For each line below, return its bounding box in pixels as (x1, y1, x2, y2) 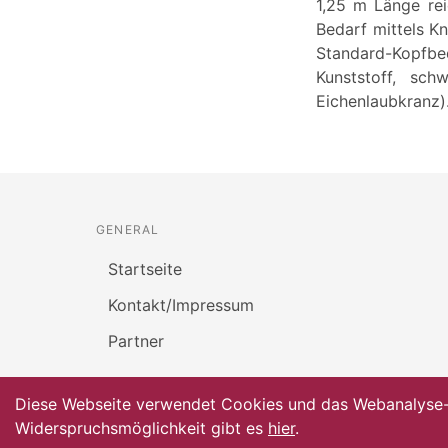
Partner (108, 330, 164, 351)
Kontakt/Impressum (108, 294, 254, 315)
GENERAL (96, 221, 160, 237)
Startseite (108, 258, 182, 279)
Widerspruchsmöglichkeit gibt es (15, 418, 268, 438)
